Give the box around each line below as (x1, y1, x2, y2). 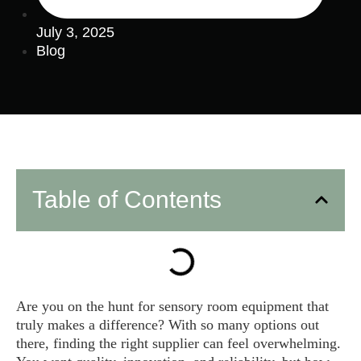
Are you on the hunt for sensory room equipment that (16, 297, 329, 314)
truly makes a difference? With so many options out (16, 316, 319, 333)
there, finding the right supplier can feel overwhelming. (16, 334, 341, 351)
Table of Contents (32, 185, 222, 213)
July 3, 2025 (35, 23, 114, 40)
